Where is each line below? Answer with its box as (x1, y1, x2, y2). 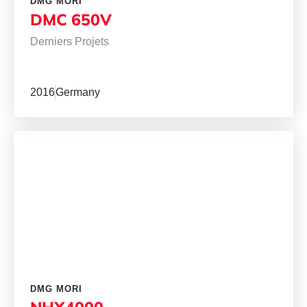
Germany (56, 86, 100, 99)
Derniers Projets (30, 36, 109, 48)
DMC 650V (30, 10, 112, 30)
